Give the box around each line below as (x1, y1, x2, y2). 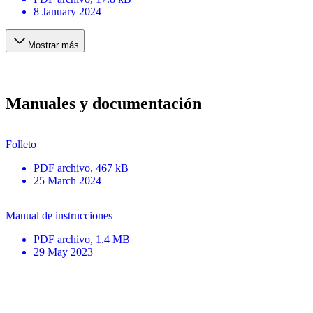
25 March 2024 (34, 174, 101, 187)
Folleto (6, 138, 36, 150)
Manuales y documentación (6, 94, 201, 113)
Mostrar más (28, 40, 79, 51)
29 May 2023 (34, 245, 93, 258)
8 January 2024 (34, 6, 101, 18)
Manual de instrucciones (6, 209, 112, 221)
